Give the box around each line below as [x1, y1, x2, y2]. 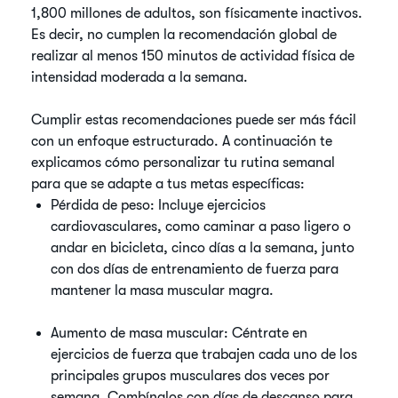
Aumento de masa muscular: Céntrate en [51, 325, 308, 341]
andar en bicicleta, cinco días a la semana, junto [51, 240, 355, 256]
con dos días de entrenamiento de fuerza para [51, 261, 339, 277]
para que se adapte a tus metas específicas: [31, 176, 306, 192]
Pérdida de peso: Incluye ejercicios [51, 197, 267, 213]
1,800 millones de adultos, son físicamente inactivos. [31, 5, 363, 21]
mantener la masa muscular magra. [51, 283, 275, 298]
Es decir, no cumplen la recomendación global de [31, 27, 338, 43]
